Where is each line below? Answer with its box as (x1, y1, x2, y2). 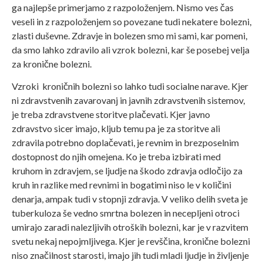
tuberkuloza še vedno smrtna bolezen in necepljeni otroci (12, 207, 240, 219)
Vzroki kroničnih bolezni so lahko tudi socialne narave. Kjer (12, 80, 248, 92)
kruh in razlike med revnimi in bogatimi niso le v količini (12, 179, 231, 191)
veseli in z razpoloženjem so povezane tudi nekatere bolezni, (12, 15, 251, 27)
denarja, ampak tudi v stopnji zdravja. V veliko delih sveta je (12, 193, 248, 205)
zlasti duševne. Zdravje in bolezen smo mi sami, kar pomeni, (12, 29, 247, 41)
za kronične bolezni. (12, 58, 92, 69)
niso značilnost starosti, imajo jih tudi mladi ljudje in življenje (12, 249, 249, 261)
